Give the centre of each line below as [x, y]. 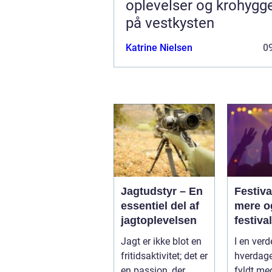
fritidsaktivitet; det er [164, 256]
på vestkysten [170, 23]
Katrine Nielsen [159, 47]
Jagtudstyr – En [162, 191]
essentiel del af [160, 206]
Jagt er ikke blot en [161, 241]
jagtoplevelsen [159, 220]
